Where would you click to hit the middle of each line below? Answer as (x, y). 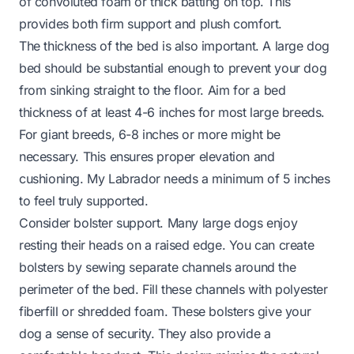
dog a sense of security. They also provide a (145, 333)
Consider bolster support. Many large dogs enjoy (158, 222)
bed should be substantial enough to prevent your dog (173, 68)
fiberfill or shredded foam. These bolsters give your (165, 311)
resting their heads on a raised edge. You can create (167, 245)
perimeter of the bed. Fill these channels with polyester (173, 289)
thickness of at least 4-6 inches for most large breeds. (172, 112)
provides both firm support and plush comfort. (151, 23)
